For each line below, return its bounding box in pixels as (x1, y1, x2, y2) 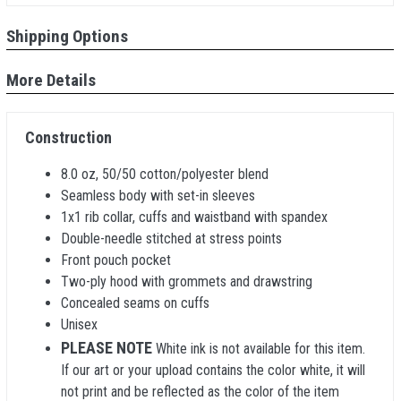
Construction (25, 128, 112, 147)
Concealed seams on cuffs (61, 294, 209, 311)
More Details (6, 70, 96, 90)
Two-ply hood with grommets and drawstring (61, 273, 312, 290)
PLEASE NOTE (61, 338, 152, 357)
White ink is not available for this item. (152, 340, 365, 357)
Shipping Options (6, 26, 128, 47)
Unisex (61, 316, 98, 333)
